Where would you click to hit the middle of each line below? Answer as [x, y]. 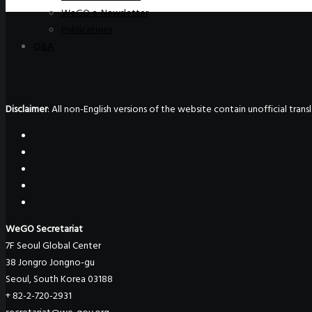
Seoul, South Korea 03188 [59, 279]
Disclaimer [26, 109]
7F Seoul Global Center [53, 246]
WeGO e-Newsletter [105, 13]
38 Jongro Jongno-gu [50, 263]
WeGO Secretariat [44, 229]
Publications [87, 30]
